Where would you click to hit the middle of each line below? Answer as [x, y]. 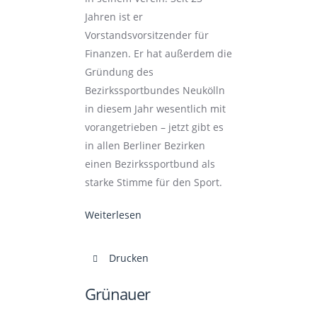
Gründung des [119, 72]
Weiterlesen [113, 215]
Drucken [127, 258]
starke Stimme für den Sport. [153, 182]
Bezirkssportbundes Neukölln [155, 90]
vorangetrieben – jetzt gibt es [154, 127]
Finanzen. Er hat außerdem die [158, 53]
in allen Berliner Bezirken [145, 145]
